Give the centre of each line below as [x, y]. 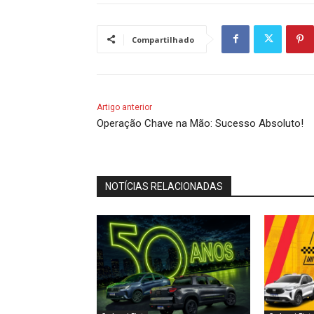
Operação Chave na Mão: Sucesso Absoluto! [200, 123]
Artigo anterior [124, 107]
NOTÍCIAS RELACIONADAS [164, 186]
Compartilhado [163, 39]
